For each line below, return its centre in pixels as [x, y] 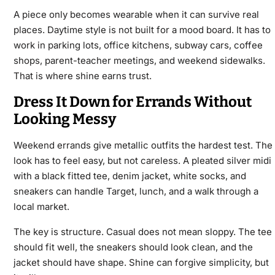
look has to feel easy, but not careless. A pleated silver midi [142, 161]
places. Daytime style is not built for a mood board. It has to [142, 30]
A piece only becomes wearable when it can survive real [136, 15]
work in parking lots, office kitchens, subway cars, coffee [138, 45]
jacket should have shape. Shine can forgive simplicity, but [141, 263]
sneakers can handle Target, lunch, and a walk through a [136, 192]
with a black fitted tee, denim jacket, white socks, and [130, 176]
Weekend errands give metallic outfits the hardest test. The [143, 145]
